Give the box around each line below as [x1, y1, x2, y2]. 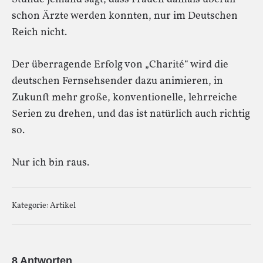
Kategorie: [12, 200, 50, 211]
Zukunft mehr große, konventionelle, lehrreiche [12, 90, 237, 105]
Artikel [50, 200, 76, 211]
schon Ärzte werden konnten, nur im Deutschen [12, 8, 238, 23]
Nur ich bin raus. [12, 155, 89, 170]
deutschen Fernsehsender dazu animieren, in [12, 73, 223, 89]
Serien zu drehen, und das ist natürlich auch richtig [12, 106, 250, 122]
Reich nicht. [12, 25, 67, 40]
